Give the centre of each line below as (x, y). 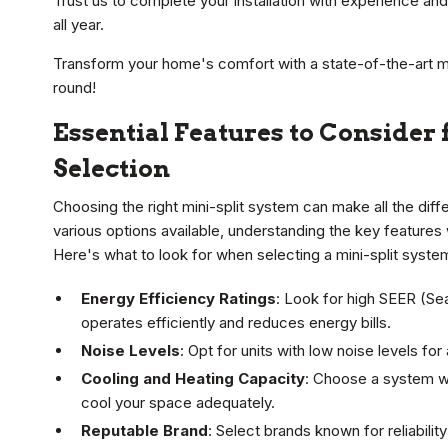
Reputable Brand (144, 431)
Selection (111, 169)
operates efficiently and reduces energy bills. (236, 323)
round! (74, 88)
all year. (78, 25)
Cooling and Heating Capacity (193, 379)
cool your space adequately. (178, 403)
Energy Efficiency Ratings (178, 299)
